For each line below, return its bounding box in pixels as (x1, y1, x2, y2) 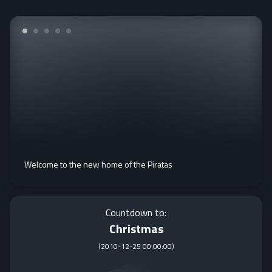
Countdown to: (106, 205, 166, 220)
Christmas (109, 219, 163, 238)
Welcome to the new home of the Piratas (24, 158, 172, 171)
